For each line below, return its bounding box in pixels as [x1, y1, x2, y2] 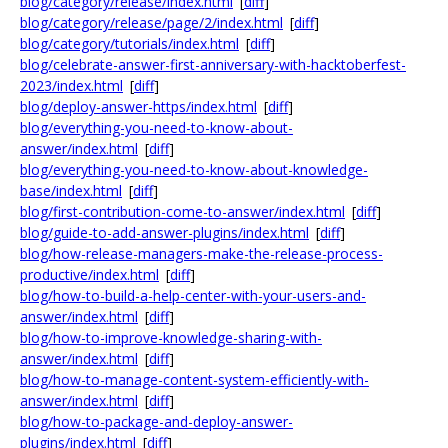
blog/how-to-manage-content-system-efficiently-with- [20, 370, 369, 389]
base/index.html [20, 181, 122, 200]
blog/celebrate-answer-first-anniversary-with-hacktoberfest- [20, 55, 406, 74]
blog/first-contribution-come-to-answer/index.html [20, 202, 345, 221]
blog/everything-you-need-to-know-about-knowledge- [20, 160, 368, 179]
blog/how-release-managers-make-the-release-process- [20, 244, 383, 263]
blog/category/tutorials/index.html [20, 34, 239, 53]
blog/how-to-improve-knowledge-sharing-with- [20, 328, 322, 347]
